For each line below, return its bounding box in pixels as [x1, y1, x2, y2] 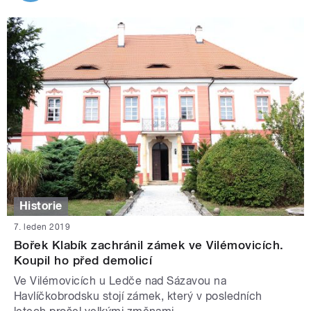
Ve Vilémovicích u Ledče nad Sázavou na [14, 274, 227, 287]
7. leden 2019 [14, 221, 71, 232]
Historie [19, 199, 62, 213]
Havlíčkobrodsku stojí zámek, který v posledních [14, 289, 262, 303]
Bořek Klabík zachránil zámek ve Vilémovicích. [14, 237, 284, 252]
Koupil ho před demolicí [14, 253, 153, 267]
